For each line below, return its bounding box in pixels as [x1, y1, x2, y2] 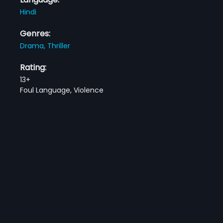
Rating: [20, 61, 47, 73]
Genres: [20, 27, 51, 39]
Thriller [47, 40, 71, 51]
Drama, [20, 40, 48, 51]
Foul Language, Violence [20, 85, 104, 95]
